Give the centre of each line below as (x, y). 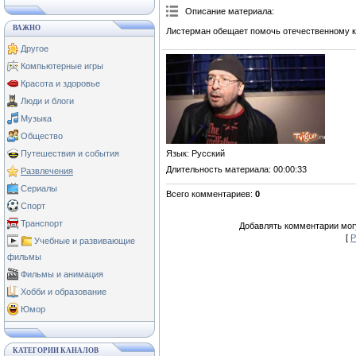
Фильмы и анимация (62, 274)
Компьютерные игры (62, 66)
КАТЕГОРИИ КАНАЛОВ (56, 350)
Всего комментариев (208, 194)
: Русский (206, 154)
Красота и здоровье (60, 83)
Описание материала (228, 12)
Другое (35, 48)
